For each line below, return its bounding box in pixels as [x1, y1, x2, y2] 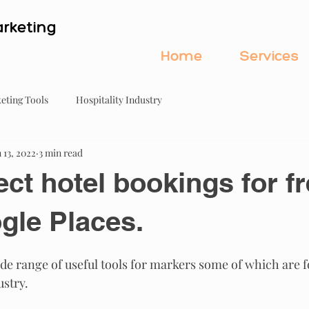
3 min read [39, 146, 83, 159]
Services [240, 47, 299, 64]
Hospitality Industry [76, 92, 162, 106]
